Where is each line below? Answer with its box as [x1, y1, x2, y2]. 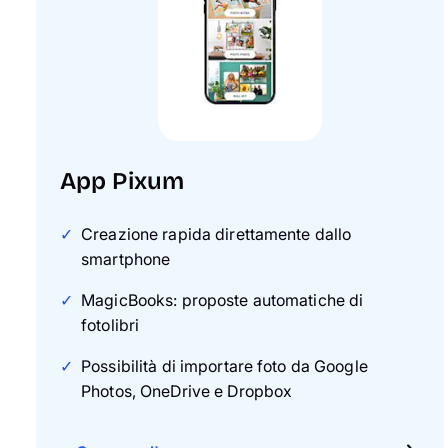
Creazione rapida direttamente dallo [81, 224, 352, 244]
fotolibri [81, 315, 140, 335]
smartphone [81, 249, 171, 269]
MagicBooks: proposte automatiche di [81, 290, 364, 310]
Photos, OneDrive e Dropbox [81, 381, 293, 401]
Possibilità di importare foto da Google [81, 356, 368, 376]
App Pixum [60, 167, 185, 195]
